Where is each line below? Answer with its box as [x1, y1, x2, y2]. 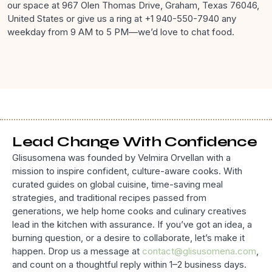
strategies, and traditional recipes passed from [12, 192, 206, 204]
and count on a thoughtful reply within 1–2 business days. [12, 259, 246, 271]
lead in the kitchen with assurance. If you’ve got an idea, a [12, 219, 252, 231]
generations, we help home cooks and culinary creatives [12, 205, 246, 217]
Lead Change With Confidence [12, 133, 257, 151]
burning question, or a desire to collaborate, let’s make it [12, 232, 245, 244]
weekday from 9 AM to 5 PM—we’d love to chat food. [7, 25, 234, 38]
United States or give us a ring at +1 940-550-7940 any [7, 12, 236, 24]
